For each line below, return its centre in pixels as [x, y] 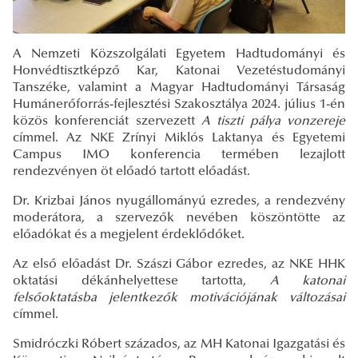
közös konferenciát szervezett [107, 121]
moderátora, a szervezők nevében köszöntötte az [179, 218]
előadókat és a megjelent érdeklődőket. [129, 235]
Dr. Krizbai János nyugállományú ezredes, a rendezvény [179, 201]
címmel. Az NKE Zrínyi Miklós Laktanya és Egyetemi [179, 138]
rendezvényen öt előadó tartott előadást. [131, 171]
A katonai [307, 281]
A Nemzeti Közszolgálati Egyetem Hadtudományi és [179, 54]
